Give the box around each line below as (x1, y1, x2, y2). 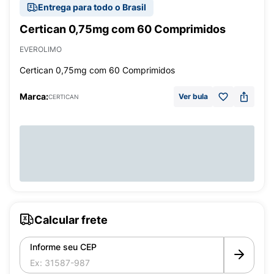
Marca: (20, 91, 48, 102)
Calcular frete (34, 213, 108, 226)
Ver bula (179, 92, 208, 101)
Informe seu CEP (30, 242, 97, 252)
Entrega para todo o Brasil (38, 2, 146, 12)
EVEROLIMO (20, 45, 62, 54)
